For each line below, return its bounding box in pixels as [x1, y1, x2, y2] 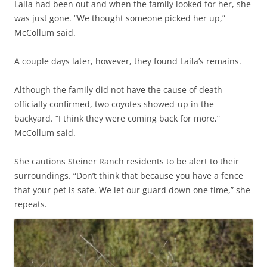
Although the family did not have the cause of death [14, 84, 222, 96]
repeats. [14, 198, 47, 210]
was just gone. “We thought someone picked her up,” [14, 13, 225, 24]
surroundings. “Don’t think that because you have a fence [14, 170, 243, 182]
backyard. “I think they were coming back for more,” [14, 113, 220, 125]
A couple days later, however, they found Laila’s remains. [14, 55, 241, 67]
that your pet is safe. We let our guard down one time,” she [14, 184, 250, 196]
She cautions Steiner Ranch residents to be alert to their [14, 156, 239, 167]
